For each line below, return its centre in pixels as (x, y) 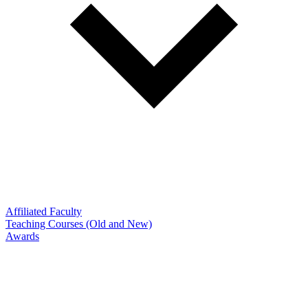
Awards (22, 236)
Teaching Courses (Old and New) (79, 223)
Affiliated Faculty (44, 211)
